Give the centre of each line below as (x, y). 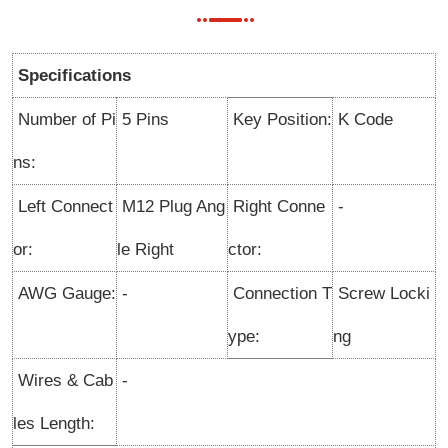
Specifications (72, 75)
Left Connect (63, 206)
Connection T (280, 293)
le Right (145, 249)
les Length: (54, 423)
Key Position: (280, 119)
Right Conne (276, 206)
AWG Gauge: (64, 293)
